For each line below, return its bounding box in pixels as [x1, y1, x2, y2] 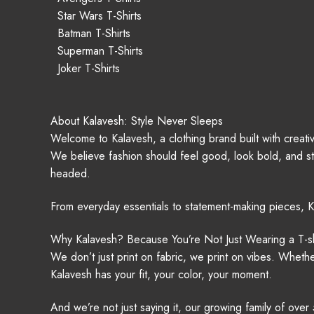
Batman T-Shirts [57, 25, 130, 41]
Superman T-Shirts [57, 43, 143, 59]
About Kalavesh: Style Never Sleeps [50, 113, 223, 129]
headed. [50, 165, 90, 182]
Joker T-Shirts [57, 60, 120, 76]
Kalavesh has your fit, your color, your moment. [50, 266, 272, 283]
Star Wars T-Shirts [57, 8, 142, 24]
